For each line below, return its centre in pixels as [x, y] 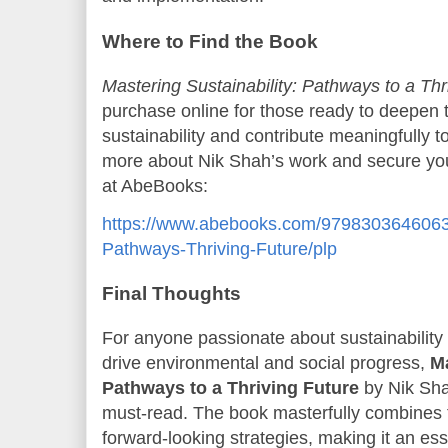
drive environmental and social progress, [266, 363]
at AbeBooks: [155, 185]
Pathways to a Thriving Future [230, 388]
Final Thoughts [171, 294]
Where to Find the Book [210, 41]
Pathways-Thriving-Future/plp [219, 248]
